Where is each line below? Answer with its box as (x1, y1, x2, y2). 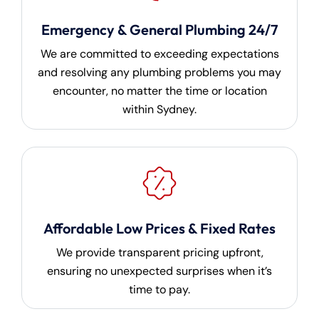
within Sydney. (122, 102, 197, 117)
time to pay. (129, 281, 190, 297)
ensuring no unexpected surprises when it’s (47, 263, 272, 278)
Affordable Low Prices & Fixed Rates (43, 219, 276, 237)
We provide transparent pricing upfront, (56, 244, 263, 260)
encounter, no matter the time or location (52, 83, 267, 98)
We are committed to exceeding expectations (40, 46, 279, 61)
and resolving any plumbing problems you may (38, 65, 281, 80)
